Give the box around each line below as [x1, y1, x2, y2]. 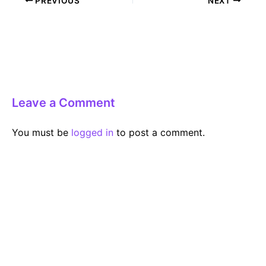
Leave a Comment [12, 95, 115, 110]
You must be [12, 126, 71, 138]
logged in [71, 126, 113, 138]
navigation [11, 8, 58, 21]
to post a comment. [113, 126, 205, 138]
